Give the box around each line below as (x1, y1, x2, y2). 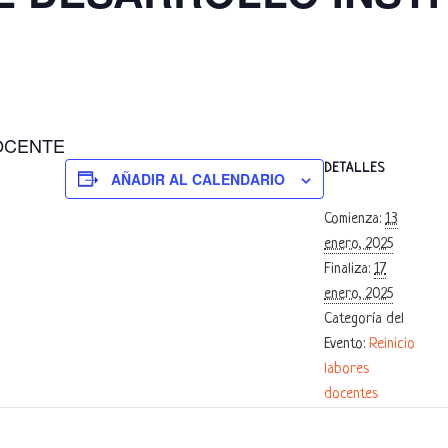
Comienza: (324, 210, 381, 228)
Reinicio (369, 335, 415, 353)
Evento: (324, 335, 365, 353)
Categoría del (324, 310, 404, 328)
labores (324, 360, 369, 378)
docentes (324, 385, 378, 403)
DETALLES (324, 160, 385, 176)
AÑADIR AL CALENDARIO (111, 168, 285, 189)
